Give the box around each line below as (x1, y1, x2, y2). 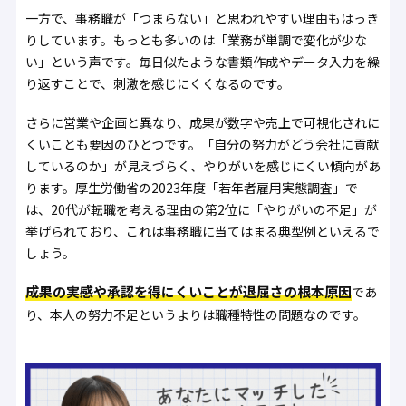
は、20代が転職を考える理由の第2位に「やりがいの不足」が (24, 199, 377, 218)
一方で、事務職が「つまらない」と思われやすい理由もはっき (24, 9, 379, 28)
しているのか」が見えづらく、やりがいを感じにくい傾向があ (24, 156, 381, 175)
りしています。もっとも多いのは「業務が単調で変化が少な (24, 31, 367, 50)
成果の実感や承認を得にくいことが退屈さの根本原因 (24, 281, 352, 301)
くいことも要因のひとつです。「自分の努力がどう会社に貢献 (24, 134, 379, 153)
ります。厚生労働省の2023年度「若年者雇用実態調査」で (24, 178, 358, 197)
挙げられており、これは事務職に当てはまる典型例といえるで (24, 221, 380, 240)
